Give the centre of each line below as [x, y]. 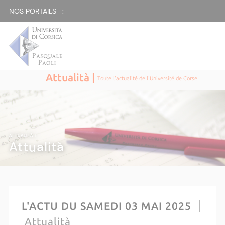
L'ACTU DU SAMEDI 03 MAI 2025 [106, 206]
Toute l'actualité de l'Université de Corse [148, 79]
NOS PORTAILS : [36, 11]
